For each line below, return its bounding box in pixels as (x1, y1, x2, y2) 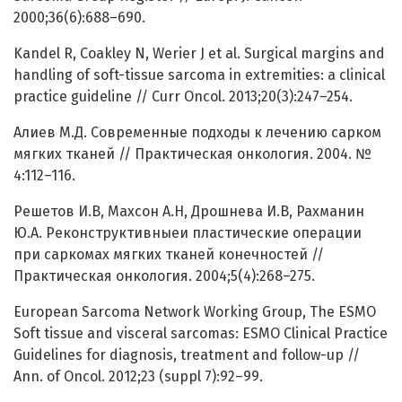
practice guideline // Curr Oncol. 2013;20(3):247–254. (13, 88, 353, 106)
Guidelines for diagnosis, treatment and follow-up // (13, 346, 360, 364)
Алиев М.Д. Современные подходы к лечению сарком (13, 124, 381, 142)
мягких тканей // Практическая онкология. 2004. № (13, 145, 371, 163)
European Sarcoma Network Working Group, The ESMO (13, 303, 376, 321)
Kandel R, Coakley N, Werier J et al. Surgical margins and (13, 45, 385, 63)
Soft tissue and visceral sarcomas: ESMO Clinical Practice (13, 325, 388, 343)
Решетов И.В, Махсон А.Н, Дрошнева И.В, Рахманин (13, 203, 364, 221)
